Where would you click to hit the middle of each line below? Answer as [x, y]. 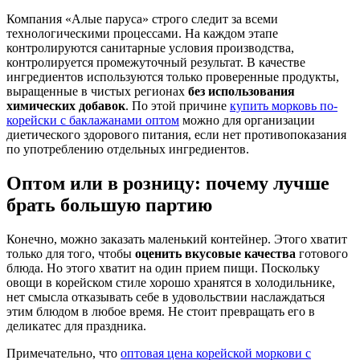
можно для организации [247, 120]
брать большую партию [109, 205]
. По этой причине [178, 105]
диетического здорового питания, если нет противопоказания [176, 134]
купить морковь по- [284, 105]
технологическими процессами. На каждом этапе [142, 33]
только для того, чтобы [71, 253]
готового [322, 253]
